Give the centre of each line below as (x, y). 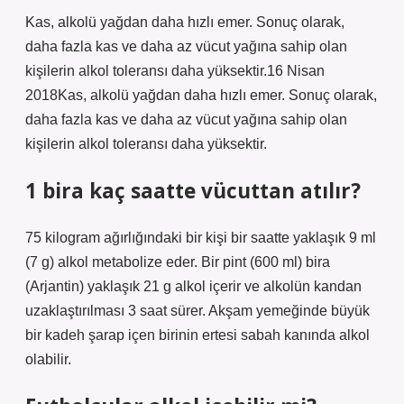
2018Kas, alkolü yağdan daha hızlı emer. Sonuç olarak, (201, 95)
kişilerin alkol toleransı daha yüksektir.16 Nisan (175, 71)
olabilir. (48, 359)
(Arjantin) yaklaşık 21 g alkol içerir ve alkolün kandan (193, 286)
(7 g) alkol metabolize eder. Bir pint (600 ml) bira (178, 262)
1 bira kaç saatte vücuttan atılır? (193, 191)
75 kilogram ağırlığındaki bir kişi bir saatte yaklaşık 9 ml (201, 238)
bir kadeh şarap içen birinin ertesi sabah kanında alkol (197, 335)
